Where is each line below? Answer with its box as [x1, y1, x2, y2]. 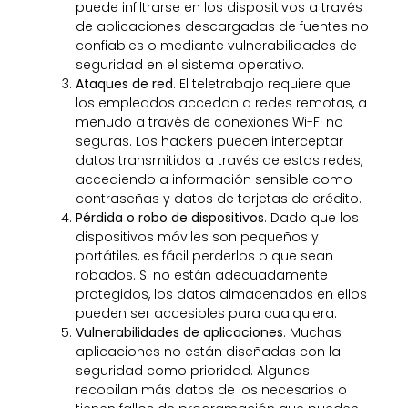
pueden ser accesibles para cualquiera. [75, 303, 337, 322]
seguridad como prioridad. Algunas [75, 361, 310, 380]
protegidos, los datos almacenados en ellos [75, 284, 367, 303]
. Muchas [282, 322, 342, 342]
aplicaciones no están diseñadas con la [75, 342, 341, 361]
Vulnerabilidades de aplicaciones [75, 322, 283, 342]
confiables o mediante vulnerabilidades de [75, 36, 357, 55]
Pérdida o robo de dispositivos [75, 208, 264, 227]
